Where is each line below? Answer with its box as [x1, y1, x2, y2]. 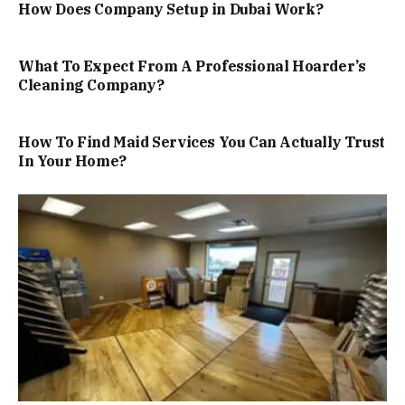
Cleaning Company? [18, 75, 165, 94]
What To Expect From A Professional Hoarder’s [18, 56, 366, 75]
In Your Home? [18, 151, 127, 170]
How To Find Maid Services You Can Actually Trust [18, 132, 385, 151]
